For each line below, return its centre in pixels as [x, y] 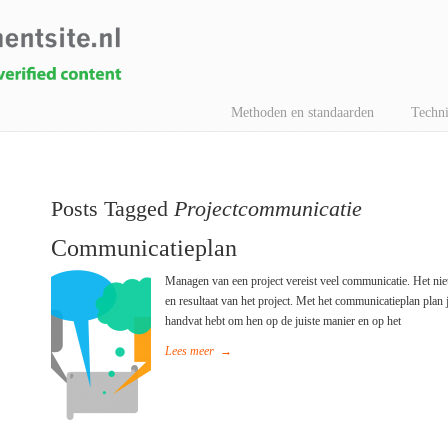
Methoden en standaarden [302, 112]
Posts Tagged [113, 208]
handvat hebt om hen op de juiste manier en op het [283, 321]
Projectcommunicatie [268, 208]
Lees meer [190, 351]
